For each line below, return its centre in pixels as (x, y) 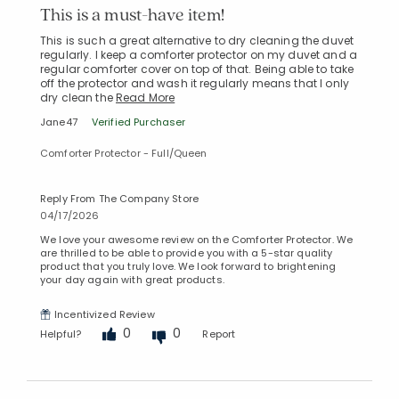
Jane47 (59, 122)
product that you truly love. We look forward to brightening (188, 266)
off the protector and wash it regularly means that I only (195, 83)
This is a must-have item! (133, 14)
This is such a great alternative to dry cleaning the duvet (197, 40)
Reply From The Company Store (119, 198)
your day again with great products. (132, 279)
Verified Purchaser (138, 122)
